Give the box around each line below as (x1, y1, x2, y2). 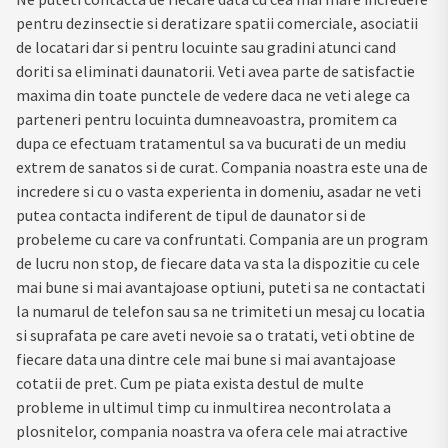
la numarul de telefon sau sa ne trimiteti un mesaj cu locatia (16, 300, 425, 321)
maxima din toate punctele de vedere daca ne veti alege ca (16, 84, 410, 105)
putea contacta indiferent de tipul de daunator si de (16, 204, 366, 225)
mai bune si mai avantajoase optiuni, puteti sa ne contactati (16, 276, 425, 297)
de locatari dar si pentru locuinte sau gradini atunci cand (16, 36, 396, 57)
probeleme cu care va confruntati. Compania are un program (16, 228, 428, 249)
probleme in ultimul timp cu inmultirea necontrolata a (16, 396, 391, 417)
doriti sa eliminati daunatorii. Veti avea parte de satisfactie (16, 60, 415, 81)
